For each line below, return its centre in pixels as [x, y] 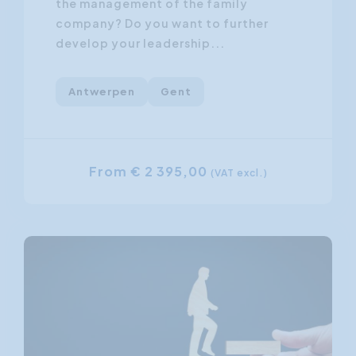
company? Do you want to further [162, 23]
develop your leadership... [140, 43]
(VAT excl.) [239, 172]
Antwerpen [102, 91]
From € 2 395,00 [149, 171]
